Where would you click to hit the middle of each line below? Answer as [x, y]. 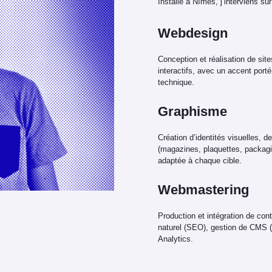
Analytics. [176, 239]
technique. [176, 82]
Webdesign [193, 33]
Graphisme [193, 111]
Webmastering [204, 190]
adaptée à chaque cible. [200, 161]
